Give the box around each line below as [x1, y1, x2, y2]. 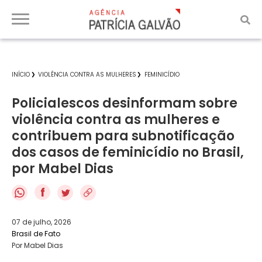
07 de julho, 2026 [12, 216, 71, 227]
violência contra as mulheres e [12, 111, 220, 129]
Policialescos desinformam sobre [12, 94, 237, 112]
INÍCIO [12, 70, 30, 79]
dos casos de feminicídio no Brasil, [12, 143, 244, 161]
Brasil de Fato [12, 228, 60, 239]
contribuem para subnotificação [12, 127, 235, 145]
